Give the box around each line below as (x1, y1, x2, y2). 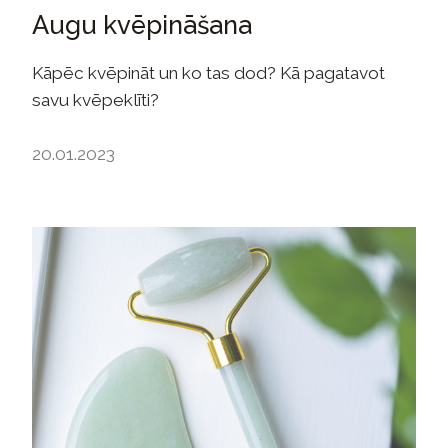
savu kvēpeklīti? (32, 89, 159, 110)
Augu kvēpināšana (32, 9, 252, 40)
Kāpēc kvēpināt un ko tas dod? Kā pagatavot (32, 62, 385, 83)
